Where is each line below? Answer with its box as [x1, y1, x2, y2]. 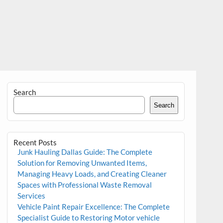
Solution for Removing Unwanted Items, [17, 158, 147, 167]
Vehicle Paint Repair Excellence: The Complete [17, 202, 170, 211]
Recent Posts [13, 137, 57, 147]
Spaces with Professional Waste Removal [17, 180, 152, 189]
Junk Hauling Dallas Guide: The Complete [17, 147, 152, 156]
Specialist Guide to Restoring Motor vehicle [17, 213, 160, 222]
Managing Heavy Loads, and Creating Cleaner [17, 169, 167, 178]
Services [17, 191, 45, 200]
